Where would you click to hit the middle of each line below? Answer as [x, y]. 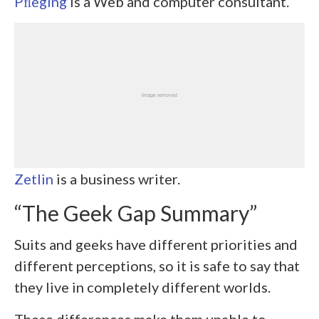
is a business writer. [117, 178]
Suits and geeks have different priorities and [156, 244]
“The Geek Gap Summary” [136, 213]
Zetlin [34, 178]
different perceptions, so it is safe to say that [157, 265]
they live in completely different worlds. [142, 287]
